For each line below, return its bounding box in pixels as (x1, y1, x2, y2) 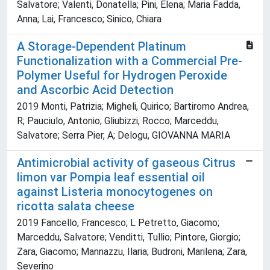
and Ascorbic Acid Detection (17, 83, 174, 98)
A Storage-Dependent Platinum (17, 39, 186, 54)
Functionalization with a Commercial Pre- (17, 54, 242, 69)
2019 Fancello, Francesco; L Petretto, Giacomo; (17, 217, 219, 229)
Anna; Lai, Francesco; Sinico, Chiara (17, 13, 162, 25)
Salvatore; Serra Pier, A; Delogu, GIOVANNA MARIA (17, 130, 230, 142)
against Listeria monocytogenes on (17, 184, 213, 199)
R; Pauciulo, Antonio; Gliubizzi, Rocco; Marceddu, (17, 115, 219, 127)
